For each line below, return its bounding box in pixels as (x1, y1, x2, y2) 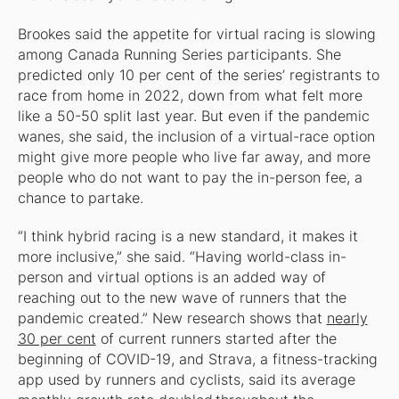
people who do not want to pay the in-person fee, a (17, 168, 362, 186)
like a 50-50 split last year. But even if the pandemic (17, 107, 370, 125)
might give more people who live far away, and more (17, 148, 370, 166)
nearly (326, 309, 368, 327)
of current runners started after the (95, 330, 337, 347)
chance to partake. (17, 189, 143, 207)
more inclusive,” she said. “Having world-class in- (17, 248, 346, 265)
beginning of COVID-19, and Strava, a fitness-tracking (17, 350, 378, 368)
